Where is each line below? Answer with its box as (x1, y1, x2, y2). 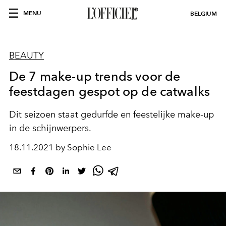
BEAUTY (9, 50, 44, 61)
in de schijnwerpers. (9, 123, 91, 134)
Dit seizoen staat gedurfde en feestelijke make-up (9, 109, 214, 120)
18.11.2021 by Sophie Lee (9, 142, 111, 152)
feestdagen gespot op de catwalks (9, 84, 210, 99)
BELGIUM (190, 10, 217, 17)
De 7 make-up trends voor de (9, 69, 181, 84)
